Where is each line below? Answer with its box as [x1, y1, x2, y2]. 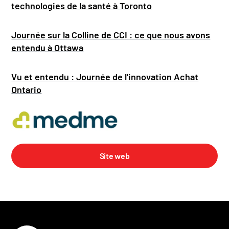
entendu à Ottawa [11, 41, 84, 53]
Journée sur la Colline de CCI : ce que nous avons [11, 29, 211, 40]
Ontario [11, 83, 42, 95]
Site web [99, 151, 130, 161]
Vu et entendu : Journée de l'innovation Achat [11, 71, 199, 82]
